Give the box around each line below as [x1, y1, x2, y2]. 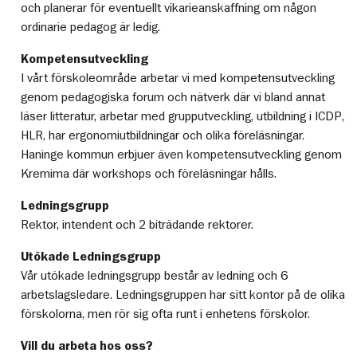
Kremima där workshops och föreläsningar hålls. [21, 167, 277, 181]
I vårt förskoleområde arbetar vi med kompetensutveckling [21, 72, 335, 85]
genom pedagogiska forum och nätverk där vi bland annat [21, 91, 326, 104]
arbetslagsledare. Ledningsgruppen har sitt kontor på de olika [21, 288, 346, 302]
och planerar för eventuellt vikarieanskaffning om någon [21, 2, 317, 15]
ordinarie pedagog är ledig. [21, 21, 161, 34]
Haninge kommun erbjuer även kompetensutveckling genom [21, 148, 343, 162]
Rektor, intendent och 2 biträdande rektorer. [21, 218, 257, 232]
